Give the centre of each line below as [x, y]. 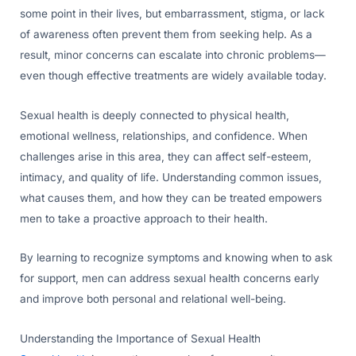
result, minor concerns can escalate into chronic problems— [173, 54]
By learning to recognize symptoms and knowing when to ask [176, 258]
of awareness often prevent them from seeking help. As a [166, 34]
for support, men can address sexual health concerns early [170, 279]
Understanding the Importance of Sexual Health [140, 339]
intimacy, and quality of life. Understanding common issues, [171, 177]
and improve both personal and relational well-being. [153, 299]
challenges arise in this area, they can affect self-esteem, [166, 156]
